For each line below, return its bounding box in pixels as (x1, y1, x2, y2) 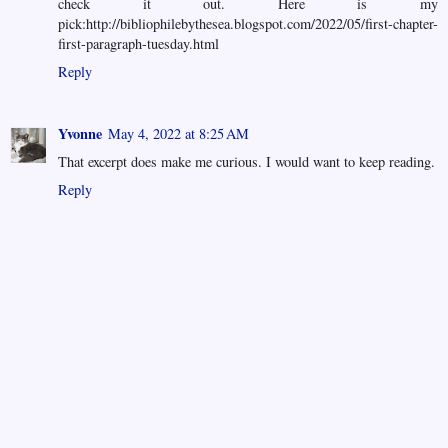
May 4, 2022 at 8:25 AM (108, 123, 249, 143)
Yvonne (58, 122, 102, 144)
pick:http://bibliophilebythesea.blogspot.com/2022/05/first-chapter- (58, 13, 438, 33)
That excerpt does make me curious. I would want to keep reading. (58, 151, 435, 171)
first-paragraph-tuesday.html (58, 33, 219, 53)
